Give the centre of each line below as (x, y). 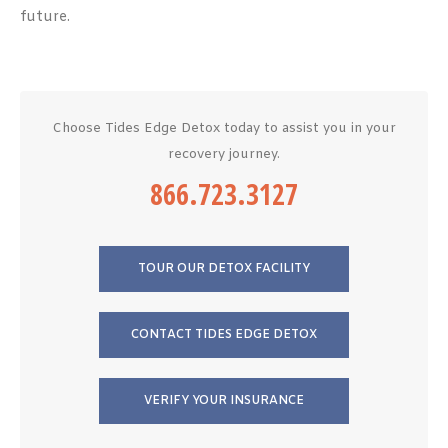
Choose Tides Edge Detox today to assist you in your (224, 128)
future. (45, 17)
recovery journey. (224, 154)
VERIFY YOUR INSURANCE (224, 401)
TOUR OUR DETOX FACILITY (224, 269)
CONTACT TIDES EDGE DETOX (224, 335)
